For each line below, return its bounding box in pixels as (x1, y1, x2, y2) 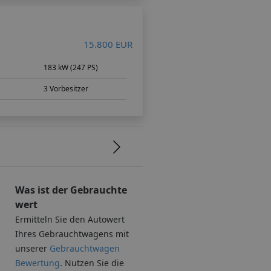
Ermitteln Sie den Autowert (15, 213, 125, 225)
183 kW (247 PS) (44, 62, 99, 73)
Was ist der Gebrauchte (15, 183, 128, 197)
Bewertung (15, 256, 60, 269)
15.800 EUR (83, 38, 132, 50)
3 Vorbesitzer (44, 83, 89, 94)
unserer (15, 242, 50, 254)
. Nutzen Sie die (60, 256, 125, 269)
